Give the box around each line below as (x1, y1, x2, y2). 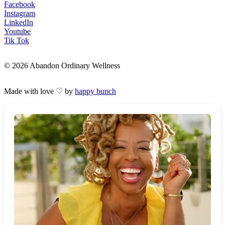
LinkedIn (4, 18, 33, 27)
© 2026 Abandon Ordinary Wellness (4, 61, 120, 70)
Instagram (4, 9, 35, 18)
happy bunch (75, 87, 116, 96)
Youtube (4, 27, 31, 36)
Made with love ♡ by (4, 87, 75, 96)
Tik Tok (4, 36, 29, 45)
